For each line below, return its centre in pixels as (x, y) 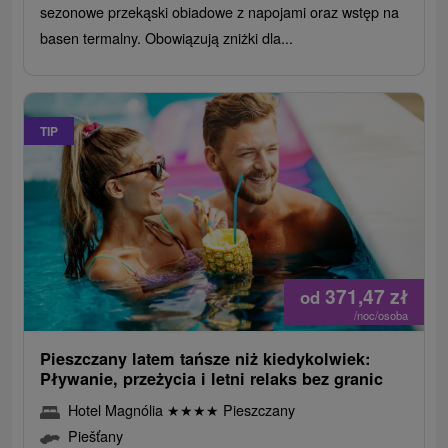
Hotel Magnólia (118, 410)
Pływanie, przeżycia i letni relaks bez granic (212, 379)
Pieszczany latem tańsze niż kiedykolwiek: (205, 359)
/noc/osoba (380, 315)
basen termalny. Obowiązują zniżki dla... (167, 38)
